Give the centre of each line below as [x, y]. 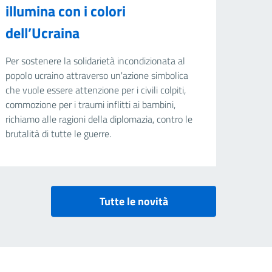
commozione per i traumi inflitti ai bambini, [91, 105]
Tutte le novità [134, 202]
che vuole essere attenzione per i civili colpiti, [96, 90]
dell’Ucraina [43, 33]
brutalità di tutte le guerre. [59, 134]
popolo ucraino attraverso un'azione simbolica [97, 76]
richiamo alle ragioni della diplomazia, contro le [99, 119]
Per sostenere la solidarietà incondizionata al [96, 61]
